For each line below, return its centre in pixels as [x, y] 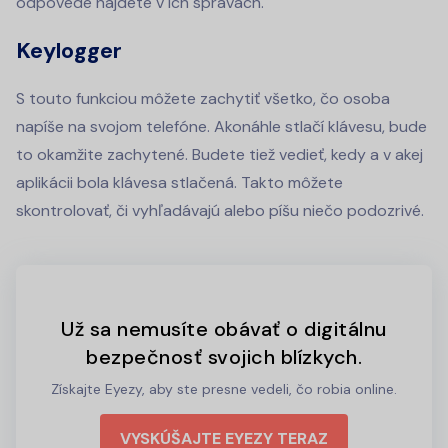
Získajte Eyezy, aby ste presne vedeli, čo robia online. [224, 389]
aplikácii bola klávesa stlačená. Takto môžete [179, 183]
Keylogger [69, 51]
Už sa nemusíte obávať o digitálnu [224, 329]
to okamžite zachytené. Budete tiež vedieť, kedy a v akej [219, 155]
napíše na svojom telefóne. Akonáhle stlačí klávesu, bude [221, 127]
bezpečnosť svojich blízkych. [224, 357]
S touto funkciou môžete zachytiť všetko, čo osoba [203, 99]
